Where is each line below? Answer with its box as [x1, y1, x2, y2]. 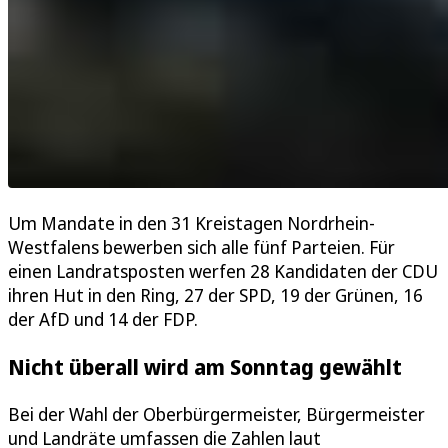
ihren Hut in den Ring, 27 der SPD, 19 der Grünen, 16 [8, 282, 423, 307]
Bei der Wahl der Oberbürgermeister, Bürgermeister [8, 401, 425, 426]
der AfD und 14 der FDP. [8, 306, 202, 331]
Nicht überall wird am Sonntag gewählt [8, 351, 402, 381]
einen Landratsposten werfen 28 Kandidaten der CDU [8, 258, 438, 283]
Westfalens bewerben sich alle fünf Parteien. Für [8, 234, 395, 259]
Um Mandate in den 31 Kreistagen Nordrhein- [8, 210, 375, 235]
